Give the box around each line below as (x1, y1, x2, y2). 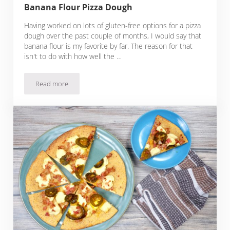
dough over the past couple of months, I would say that (24, 30, 202, 41)
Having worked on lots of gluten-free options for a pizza (24, 20, 201, 30)
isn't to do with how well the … (24, 51, 122, 61)
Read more (35, 79, 69, 88)
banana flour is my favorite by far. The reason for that (24, 41, 193, 51)
